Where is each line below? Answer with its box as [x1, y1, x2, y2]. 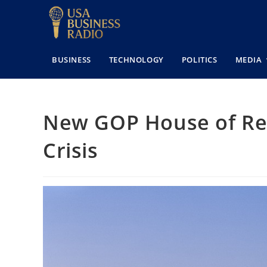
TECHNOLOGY [108, 54, 164, 65]
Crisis [43, 136, 98, 164]
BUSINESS [52, 54, 91, 65]
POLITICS [181, 54, 218, 65]
